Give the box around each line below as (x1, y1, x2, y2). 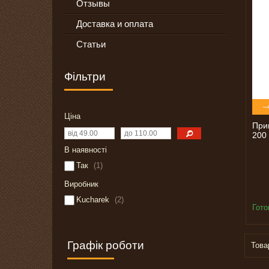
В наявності (64, 145, 107, 155)
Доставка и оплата (76, 19, 153, 29)
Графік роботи (67, 239, 144, 252)
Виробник (64, 180, 98, 189)
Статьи (76, 39, 106, 50)
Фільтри (64, 70, 106, 83)
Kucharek (76, 195, 109, 205)
